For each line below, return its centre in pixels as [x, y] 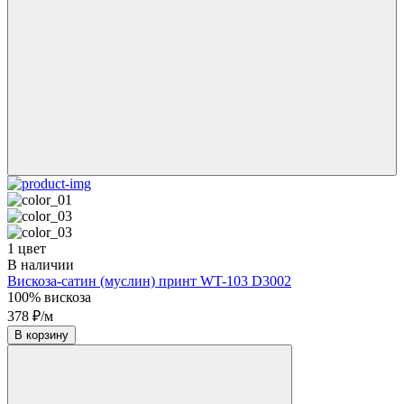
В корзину [47, 335]
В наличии [41, 264]
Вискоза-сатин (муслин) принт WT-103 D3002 [149, 280]
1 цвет [27, 248]
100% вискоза [49, 297]
